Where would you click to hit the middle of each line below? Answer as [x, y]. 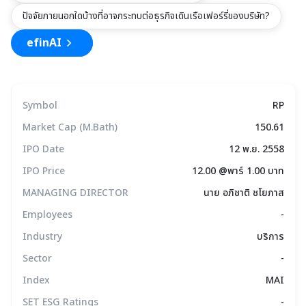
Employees [47, 215]
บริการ [270, 237]
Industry [42, 237]
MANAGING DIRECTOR [75, 193]
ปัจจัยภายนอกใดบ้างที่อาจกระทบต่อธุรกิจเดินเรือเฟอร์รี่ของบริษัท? [146, 16]
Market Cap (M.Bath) [70, 127]
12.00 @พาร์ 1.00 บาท [238, 171]
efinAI [44, 43]
